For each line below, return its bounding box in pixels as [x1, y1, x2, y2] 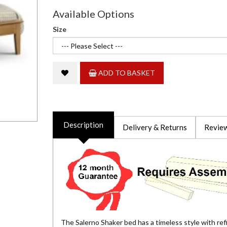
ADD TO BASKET [97, 68, 155, 78]
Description [63, 120, 103, 130]
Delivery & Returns [123, 123, 187, 132]
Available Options [53, 8, 134, 20]
